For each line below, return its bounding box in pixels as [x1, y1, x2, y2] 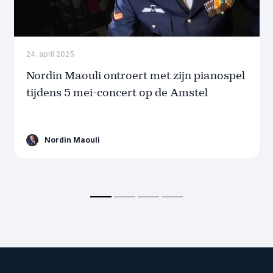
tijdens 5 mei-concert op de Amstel [26, 85, 208, 100]
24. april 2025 [26, 49, 74, 58]
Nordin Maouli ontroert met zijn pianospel [26, 68, 245, 83]
